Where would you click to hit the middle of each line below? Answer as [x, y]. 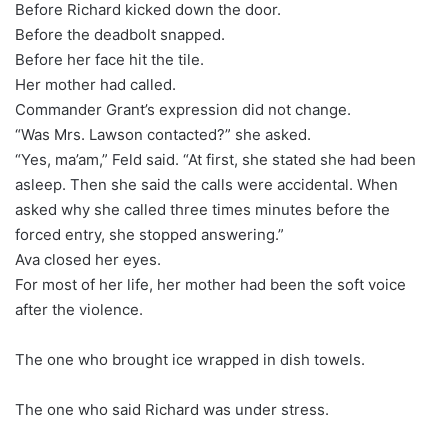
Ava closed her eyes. [88, 259]
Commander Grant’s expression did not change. [183, 109]
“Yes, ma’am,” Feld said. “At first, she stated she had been [215, 159]
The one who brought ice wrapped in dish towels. [190, 359]
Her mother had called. [95, 84]
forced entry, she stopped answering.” [149, 234]
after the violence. [79, 309]
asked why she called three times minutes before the [202, 209]
